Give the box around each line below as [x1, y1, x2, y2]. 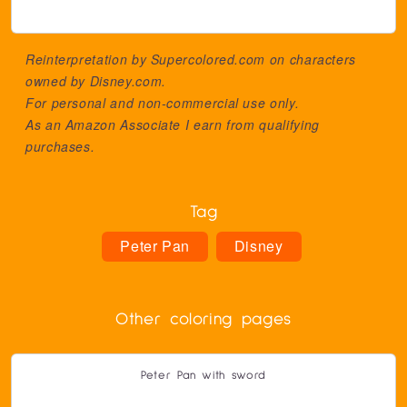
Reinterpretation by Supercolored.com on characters [25, 50, 357, 68]
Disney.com [89, 72, 163, 90]
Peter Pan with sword [141, 370, 266, 382]
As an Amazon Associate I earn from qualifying [25, 115, 320, 134]
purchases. [25, 137, 95, 155]
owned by [25, 72, 90, 90]
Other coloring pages [115, 311, 292, 328]
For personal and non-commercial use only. [25, 94, 300, 112]
